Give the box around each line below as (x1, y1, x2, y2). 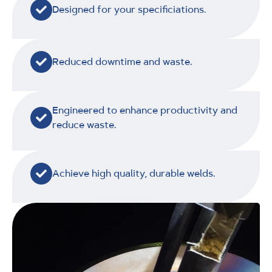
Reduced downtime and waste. (52, 55, 192, 69)
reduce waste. (52, 118, 117, 132)
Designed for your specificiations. (52, 3, 206, 16)
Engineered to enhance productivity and (52, 104, 237, 117)
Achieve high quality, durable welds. (52, 167, 216, 180)
